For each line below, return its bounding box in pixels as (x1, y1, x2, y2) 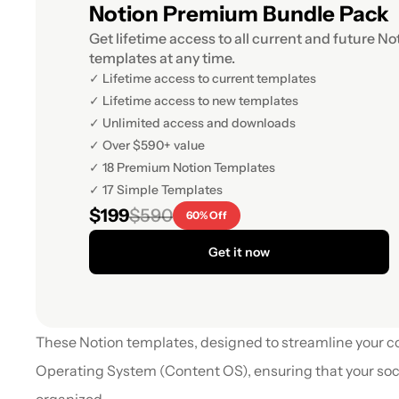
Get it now (208, 244, 271, 260)
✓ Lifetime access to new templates (89, 93, 298, 109)
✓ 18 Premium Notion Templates (89, 159, 275, 175)
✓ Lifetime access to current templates (89, 70, 316, 86)
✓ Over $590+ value (89, 137, 205, 153)
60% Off (186, 208, 227, 222)
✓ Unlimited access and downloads (89, 115, 296, 131)
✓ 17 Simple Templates (89, 182, 223, 198)
